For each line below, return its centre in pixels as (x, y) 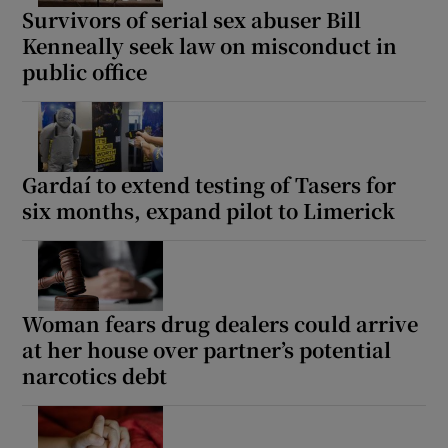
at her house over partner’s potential (207, 349)
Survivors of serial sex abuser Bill (192, 19)
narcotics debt (95, 375)
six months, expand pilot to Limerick (209, 210)
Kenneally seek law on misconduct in (210, 45)
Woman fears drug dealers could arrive (220, 323)
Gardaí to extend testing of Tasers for (209, 184)
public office (85, 71)
